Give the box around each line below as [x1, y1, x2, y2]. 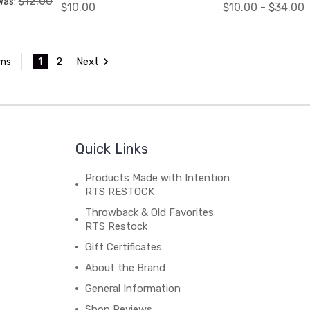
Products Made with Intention [85, 172, 230, 185]
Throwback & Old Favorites [85, 206, 215, 219]
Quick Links [75, 140, 149, 158]
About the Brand [85, 262, 166, 275]
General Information [85, 282, 181, 295]
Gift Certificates [85, 241, 163, 254]
